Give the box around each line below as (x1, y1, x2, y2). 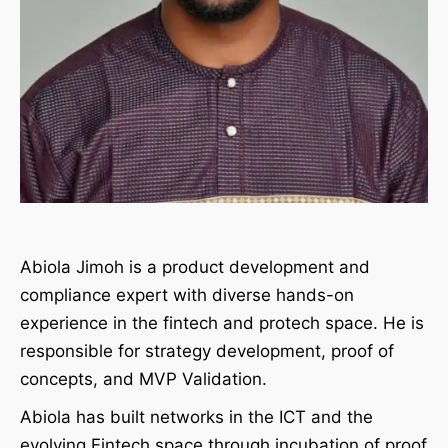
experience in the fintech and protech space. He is (20, 313, 424, 334)
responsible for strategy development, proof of (20, 341, 394, 362)
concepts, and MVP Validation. (20, 369, 267, 390)
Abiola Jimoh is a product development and (20, 257, 370, 278)
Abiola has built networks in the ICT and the (20, 407, 373, 428)
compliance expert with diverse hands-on (20, 285, 354, 306)
